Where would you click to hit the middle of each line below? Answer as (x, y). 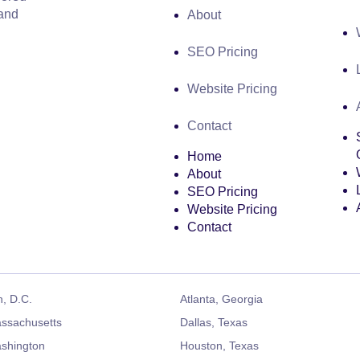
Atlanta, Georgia (221, 299)
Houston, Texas (219, 346)
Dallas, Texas (214, 322)
